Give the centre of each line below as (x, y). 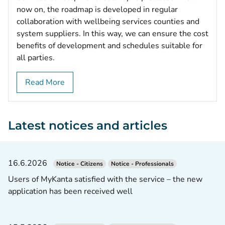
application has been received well (70, 191)
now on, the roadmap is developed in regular (97, 9)
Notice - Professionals (142, 163)
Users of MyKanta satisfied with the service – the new (105, 179)
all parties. (36, 58)
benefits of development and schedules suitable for (109, 45)
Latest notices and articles (88, 125)
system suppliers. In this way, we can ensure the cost (113, 33)
